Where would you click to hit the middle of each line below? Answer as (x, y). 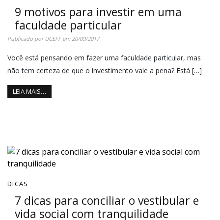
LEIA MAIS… (29, 92)
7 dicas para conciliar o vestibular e (107, 201)
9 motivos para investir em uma (98, 12)
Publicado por (26, 38)
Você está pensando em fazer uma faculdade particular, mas (104, 57)
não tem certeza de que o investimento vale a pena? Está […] (105, 70)
